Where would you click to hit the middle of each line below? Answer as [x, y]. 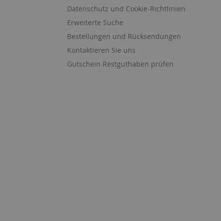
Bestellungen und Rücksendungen [124, 36]
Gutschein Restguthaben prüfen [120, 64]
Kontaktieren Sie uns [101, 50]
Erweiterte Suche [95, 22]
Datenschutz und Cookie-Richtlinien [126, 9]
